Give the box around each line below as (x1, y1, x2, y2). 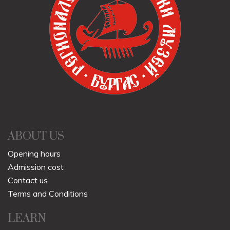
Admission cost (8, 162, 64, 172)
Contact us (8, 175, 48, 186)
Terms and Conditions (8, 188, 88, 199)
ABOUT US (8, 129, 64, 144)
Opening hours (8, 148, 61, 159)
